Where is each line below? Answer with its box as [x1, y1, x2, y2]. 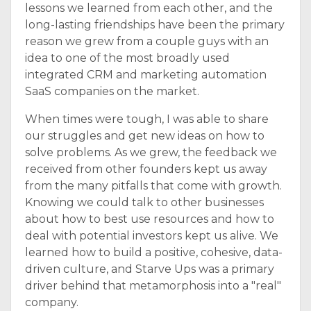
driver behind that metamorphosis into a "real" [25, 279, 281, 292]
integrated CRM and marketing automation [25, 68, 267, 81]
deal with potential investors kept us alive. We [25, 229, 278, 242]
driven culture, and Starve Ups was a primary [25, 262, 274, 276]
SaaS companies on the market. [25, 85, 199, 98]
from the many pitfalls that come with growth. [25, 179, 282, 192]
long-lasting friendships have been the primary [25, 18, 285, 31]
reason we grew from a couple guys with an [25, 35, 269, 48]
